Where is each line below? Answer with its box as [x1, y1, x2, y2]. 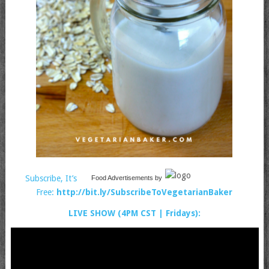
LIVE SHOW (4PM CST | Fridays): [68, 208, 201, 219]
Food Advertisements [91, 174, 153, 182]
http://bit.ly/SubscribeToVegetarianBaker [56, 187, 233, 198]
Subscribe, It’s [25, 174, 77, 184]
